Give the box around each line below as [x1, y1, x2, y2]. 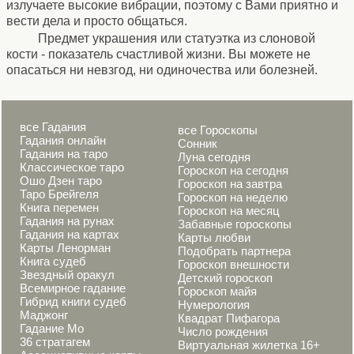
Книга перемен [20, 201, 99, 214]
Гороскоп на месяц [178, 204, 280, 217]
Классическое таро [20, 160, 124, 174]
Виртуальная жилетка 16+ [178, 338, 320, 352]
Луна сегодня [178, 150, 250, 164]
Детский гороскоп [178, 271, 273, 284]
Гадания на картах [20, 228, 119, 241]
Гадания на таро [20, 147, 107, 160]
